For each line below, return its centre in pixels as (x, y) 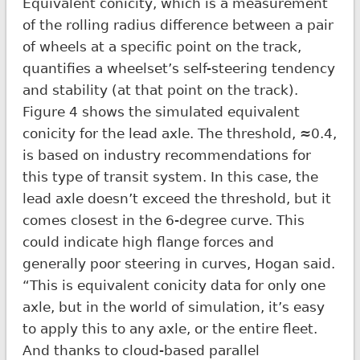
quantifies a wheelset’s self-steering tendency (178, 68)
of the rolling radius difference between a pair (178, 25)
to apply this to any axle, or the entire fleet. (170, 328)
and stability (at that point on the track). (160, 90)
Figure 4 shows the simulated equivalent (161, 111)
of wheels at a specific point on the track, (162, 46)
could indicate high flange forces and (148, 241)
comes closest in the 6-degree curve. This (163, 220)
